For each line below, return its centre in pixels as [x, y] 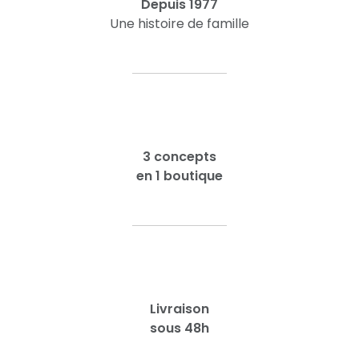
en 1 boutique [179, 176]
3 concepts [179, 157]
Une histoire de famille [179, 24]
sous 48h [179, 328]
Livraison [179, 309]
